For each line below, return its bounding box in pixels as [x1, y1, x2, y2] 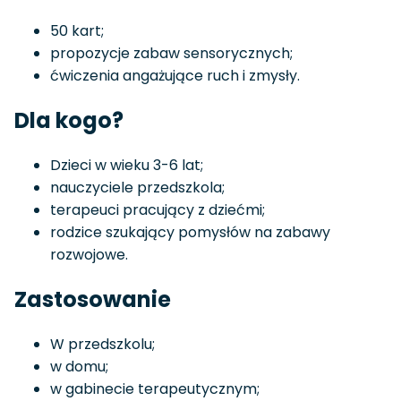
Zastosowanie [14, 284, 171, 314]
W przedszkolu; [50, 333, 155, 354]
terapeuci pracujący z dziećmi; [50, 199, 265, 220]
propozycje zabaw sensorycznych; [50, 43, 293, 64]
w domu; [50, 355, 108, 377]
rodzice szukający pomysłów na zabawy [50, 221, 330, 243]
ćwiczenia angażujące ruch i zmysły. [50, 65, 300, 87]
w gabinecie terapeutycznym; [50, 378, 260, 399]
